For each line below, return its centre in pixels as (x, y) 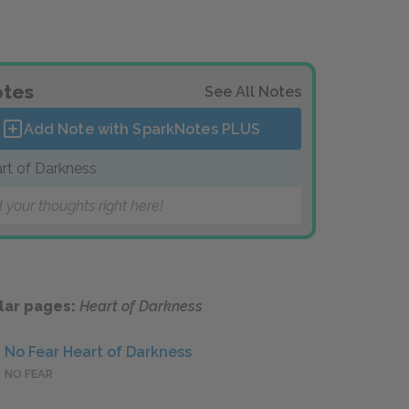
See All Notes (253, 92)
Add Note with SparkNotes (122, 129)
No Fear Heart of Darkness (98, 352)
